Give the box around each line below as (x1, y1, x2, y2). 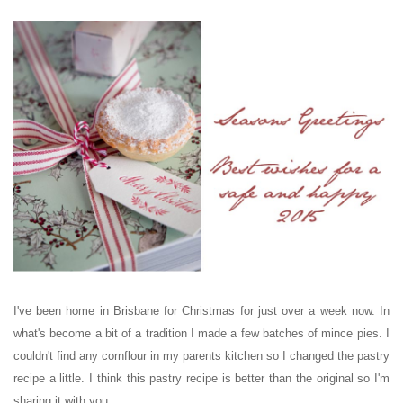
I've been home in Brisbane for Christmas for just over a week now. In (13, 303, 390, 318)
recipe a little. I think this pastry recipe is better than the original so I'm (13, 371, 390, 385)
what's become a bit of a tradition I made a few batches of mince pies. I (13, 326, 390, 340)
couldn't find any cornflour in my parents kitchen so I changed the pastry (13, 348, 390, 363)
